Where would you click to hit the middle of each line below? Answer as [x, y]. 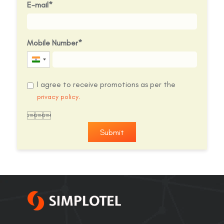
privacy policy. [58, 97]
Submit [112, 132]
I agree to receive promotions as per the [106, 84]
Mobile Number [52, 43]
